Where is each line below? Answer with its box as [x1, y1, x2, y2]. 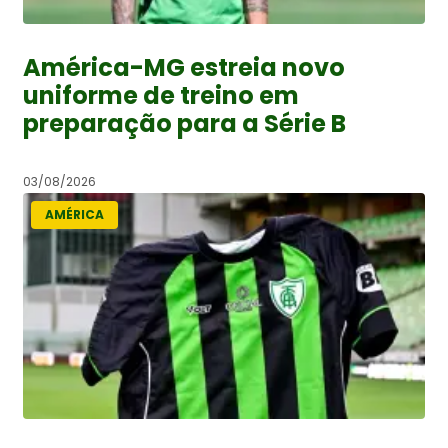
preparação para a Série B [23, 106, 346, 140]
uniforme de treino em [23, 78, 299, 112]
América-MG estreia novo [23, 50, 345, 84]
